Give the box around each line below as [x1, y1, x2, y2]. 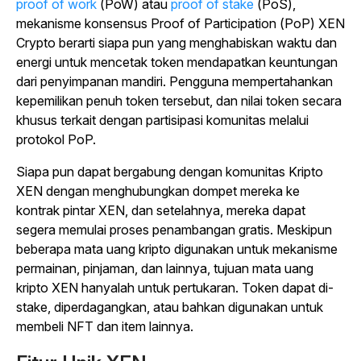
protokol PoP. [16, 131, 96, 147]
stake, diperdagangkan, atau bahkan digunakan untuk [16, 299, 323, 315]
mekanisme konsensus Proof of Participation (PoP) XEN [16, 15, 345, 31]
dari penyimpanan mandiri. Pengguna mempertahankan [16, 73, 333, 89]
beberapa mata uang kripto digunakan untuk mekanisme [16, 241, 338, 257]
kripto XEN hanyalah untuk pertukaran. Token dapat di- [16, 280, 334, 296]
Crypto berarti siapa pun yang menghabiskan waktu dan [16, 35, 337, 51]
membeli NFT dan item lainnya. [16, 318, 193, 334]
